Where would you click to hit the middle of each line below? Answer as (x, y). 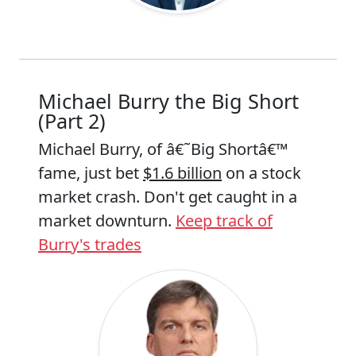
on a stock (261, 173)
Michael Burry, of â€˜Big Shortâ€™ (163, 149)
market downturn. (107, 221)
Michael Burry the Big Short (168, 101)
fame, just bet (91, 173)
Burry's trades (90, 244)
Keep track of (224, 221)
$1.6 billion (182, 173)
